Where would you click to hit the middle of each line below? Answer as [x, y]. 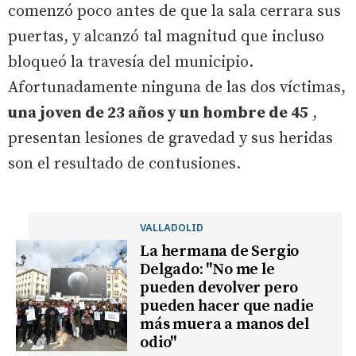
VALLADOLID [172, 227]
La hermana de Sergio [220, 251]
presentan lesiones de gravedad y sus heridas [170, 138]
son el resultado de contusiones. [124, 164]
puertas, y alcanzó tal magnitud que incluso [166, 37]
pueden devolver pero [219, 288]
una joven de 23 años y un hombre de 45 [158, 113]
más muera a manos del [225, 324]
